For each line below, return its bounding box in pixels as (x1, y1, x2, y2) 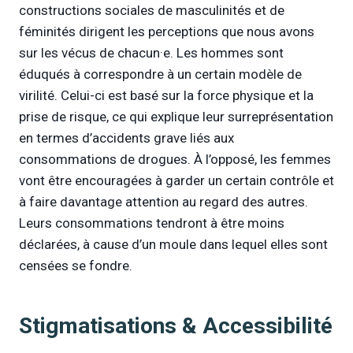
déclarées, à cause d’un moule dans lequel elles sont (19, 236, 328, 252)
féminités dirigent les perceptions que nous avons (19, 23, 314, 39)
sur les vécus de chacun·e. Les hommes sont (19, 44, 284, 61)
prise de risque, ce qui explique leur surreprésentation (19, 108, 333, 124)
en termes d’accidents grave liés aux (19, 129, 234, 146)
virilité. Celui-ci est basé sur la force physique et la (19, 87, 314, 103)
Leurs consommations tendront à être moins (19, 214, 284, 231)
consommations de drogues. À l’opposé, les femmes (19, 150, 331, 167)
